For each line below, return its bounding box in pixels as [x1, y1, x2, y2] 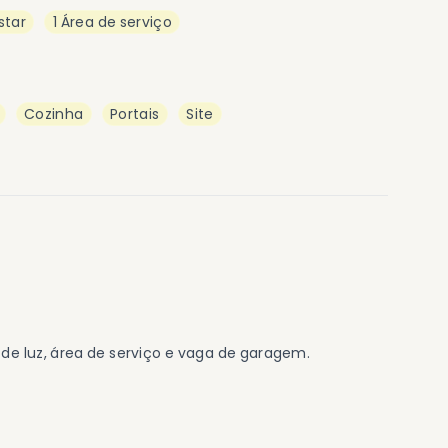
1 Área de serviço [52, 12, 172, 32]
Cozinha [24, 104, 84, 124]
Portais [110, 104, 160, 124]
